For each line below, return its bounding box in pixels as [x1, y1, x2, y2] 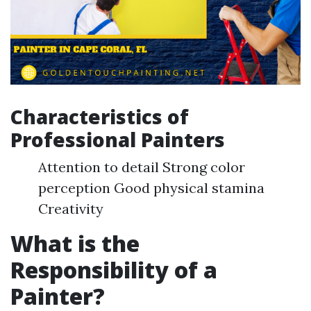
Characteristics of [10, 103, 189, 130]
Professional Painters [10, 126, 225, 153]
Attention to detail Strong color [38, 158, 245, 176]
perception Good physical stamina [38, 179, 264, 196]
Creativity [38, 200, 103, 217]
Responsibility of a [10, 255, 217, 285]
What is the [10, 228, 140, 258]
